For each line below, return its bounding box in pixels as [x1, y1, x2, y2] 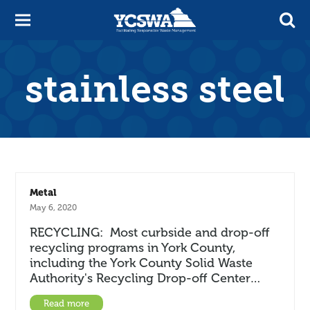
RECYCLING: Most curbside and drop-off [30, 225, 271, 240]
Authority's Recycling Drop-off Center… [30, 271, 262, 286]
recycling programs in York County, [30, 240, 236, 255]
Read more [44, 298, 90, 309]
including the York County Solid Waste [30, 255, 253, 271]
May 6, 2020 [30, 203, 77, 212]
